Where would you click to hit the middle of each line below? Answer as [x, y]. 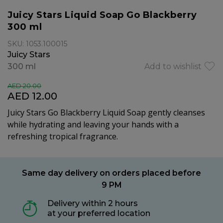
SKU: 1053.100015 [37, 44]
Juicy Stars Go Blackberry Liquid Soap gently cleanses [106, 112]
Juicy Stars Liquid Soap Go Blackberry [102, 15]
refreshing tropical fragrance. [63, 136]
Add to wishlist [173, 66]
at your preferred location [99, 213]
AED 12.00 [32, 96]
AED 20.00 [24, 86]
